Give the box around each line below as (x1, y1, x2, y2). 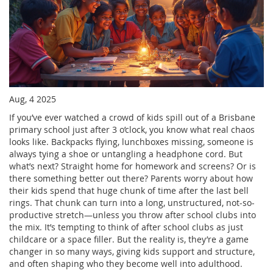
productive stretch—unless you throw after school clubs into (9, 208, 256, 221)
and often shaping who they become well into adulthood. (9, 257, 243, 269)
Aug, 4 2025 (9, 93, 56, 105)
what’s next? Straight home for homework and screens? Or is (9, 160, 256, 172)
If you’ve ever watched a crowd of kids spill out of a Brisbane (9, 111, 255, 123)
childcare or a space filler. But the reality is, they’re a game (9, 233, 249, 245)
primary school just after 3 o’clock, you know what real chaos (9, 123, 255, 135)
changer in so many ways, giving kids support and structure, (9, 245, 255, 257)
